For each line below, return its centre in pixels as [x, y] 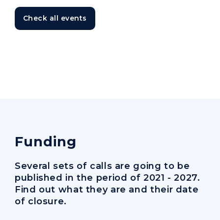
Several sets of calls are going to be [102, 166]
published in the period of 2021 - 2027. [108, 178]
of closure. [41, 201]
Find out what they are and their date [107, 189]
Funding [46, 141]
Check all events [55, 18]
